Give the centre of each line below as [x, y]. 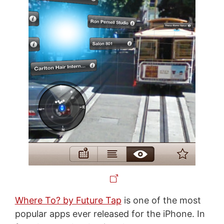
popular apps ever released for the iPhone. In [110, 213]
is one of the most [161, 200]
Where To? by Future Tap [68, 200]
